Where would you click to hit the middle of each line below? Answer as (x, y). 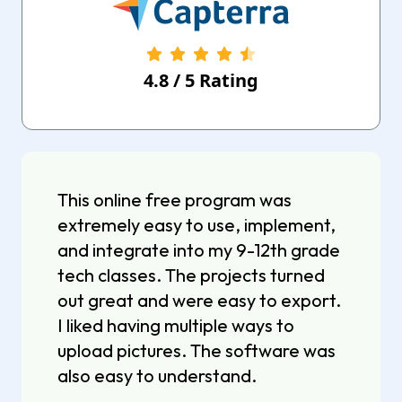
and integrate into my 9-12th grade (199, 250)
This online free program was (175, 200)
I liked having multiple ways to (176, 326)
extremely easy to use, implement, (197, 225)
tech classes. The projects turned (191, 275)
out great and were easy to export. (199, 301)
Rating (227, 81)
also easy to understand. (157, 376)
